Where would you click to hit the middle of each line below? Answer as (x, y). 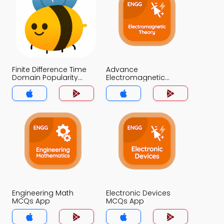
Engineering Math (43, 193)
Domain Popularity (45, 77)
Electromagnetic (135, 77)
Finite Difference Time (49, 69)
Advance (122, 69)
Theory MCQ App (136, 85)
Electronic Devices (138, 193)
